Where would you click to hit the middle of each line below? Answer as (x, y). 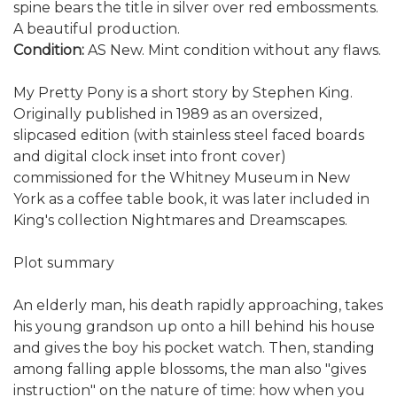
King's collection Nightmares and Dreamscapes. (180, 220)
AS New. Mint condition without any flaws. (234, 50)
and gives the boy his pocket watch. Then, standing (194, 347)
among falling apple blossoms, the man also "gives (190, 369)
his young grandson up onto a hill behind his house (194, 326)
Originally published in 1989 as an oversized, (167, 113)
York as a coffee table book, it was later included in (191, 198)
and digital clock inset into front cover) (150, 156)
